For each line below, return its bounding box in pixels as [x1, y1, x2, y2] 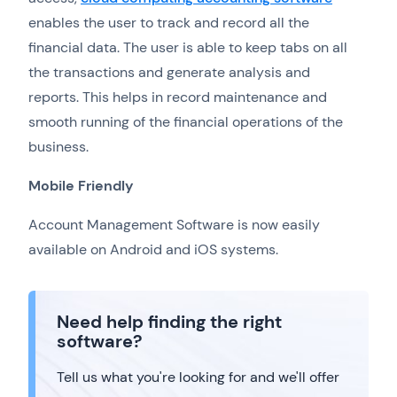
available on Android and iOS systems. [28, 240, 278, 260]
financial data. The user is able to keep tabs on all [28, 38, 347, 58]
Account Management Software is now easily [28, 215, 320, 235]
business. [28, 137, 92, 157]
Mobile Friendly [28, 176, 134, 196]
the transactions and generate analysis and [28, 63, 310, 82]
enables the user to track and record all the [28, 13, 309, 33]
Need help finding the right [57, 310, 282, 334]
